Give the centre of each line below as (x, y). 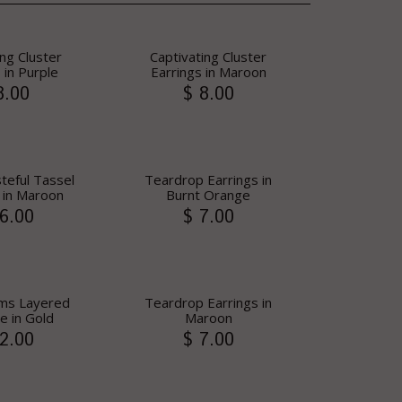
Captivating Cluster (208, 57)
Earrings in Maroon (208, 72)
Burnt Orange (208, 195)
